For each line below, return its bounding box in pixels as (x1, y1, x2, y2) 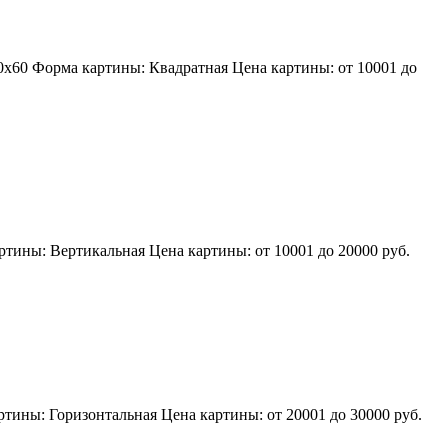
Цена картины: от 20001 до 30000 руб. (161, 406, 422, 424)
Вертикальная (50, 241, 145, 259)
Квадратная (149, 59, 228, 77)
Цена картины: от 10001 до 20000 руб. (149, 241, 410, 259)
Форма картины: (32, 59, 149, 77)
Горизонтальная (49, 406, 157, 424)
